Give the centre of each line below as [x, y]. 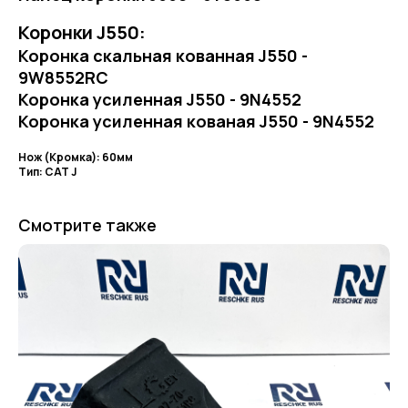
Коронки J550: [82, 32]
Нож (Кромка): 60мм [76, 157]
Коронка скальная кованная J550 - [163, 56]
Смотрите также [87, 225]
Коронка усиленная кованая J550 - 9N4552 [196, 121]
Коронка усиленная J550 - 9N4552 [160, 99]
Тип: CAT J [47, 172]
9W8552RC [63, 77]
